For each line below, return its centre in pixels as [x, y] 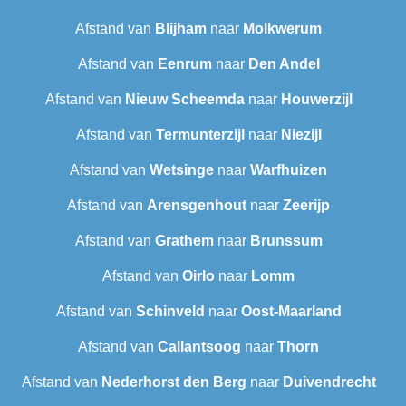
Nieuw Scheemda [184, 100]
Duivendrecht [329, 382]
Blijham [181, 29]
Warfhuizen [289, 170]
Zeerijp [306, 206]
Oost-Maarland [291, 312]
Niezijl [301, 135]
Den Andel [284, 64]
